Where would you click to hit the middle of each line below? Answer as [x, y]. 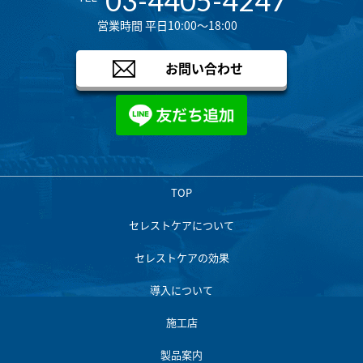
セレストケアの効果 [181, 258]
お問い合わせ [204, 68]
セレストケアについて [181, 225]
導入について [181, 290]
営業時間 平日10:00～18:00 [167, 26]
